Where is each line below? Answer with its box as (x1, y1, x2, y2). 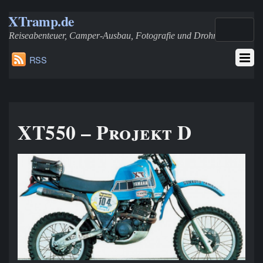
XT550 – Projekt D (18, 118, 192, 147)
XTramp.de (8, 11, 74, 31)
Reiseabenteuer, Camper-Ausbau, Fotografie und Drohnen (9, 31, 227, 41)
